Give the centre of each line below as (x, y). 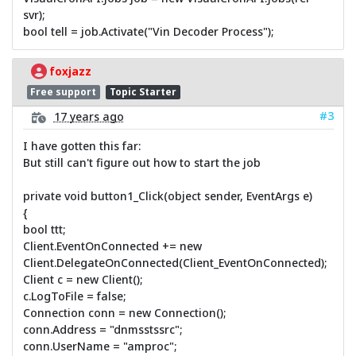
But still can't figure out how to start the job (141, 162)
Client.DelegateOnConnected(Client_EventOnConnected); (175, 262)
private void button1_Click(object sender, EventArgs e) (167, 195)
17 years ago (89, 116)
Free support (64, 92)
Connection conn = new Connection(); (124, 312)
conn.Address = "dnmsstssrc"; (103, 329)
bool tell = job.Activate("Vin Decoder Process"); (148, 31)
